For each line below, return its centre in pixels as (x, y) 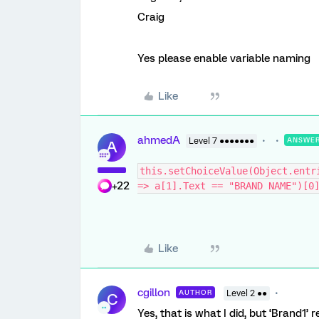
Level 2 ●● (247, 293)
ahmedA (159, 140)
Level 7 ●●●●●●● (221, 141)
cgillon (154, 293)
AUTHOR (195, 292)
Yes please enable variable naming (224, 58)
